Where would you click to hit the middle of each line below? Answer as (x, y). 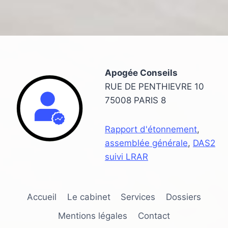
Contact (154, 216)
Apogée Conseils (141, 73)
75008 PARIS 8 (135, 100)
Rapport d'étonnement (151, 129)
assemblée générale (146, 143)
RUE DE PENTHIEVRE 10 (154, 86)
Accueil (42, 197)
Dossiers (183, 197)
